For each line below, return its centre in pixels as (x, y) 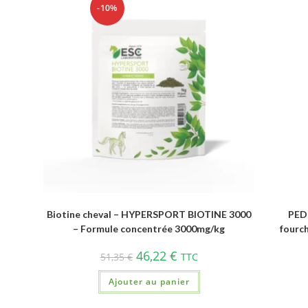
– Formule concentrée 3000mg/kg (149, 228)
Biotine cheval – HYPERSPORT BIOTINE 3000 (149, 214)
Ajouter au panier (149, 281)
